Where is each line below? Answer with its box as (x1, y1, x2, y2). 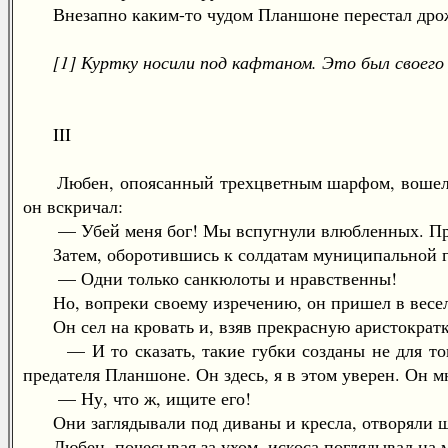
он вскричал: (23, 194, 123, 218)
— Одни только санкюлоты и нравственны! (23, 266, 397, 290)
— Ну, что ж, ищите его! (23, 386, 251, 410)
